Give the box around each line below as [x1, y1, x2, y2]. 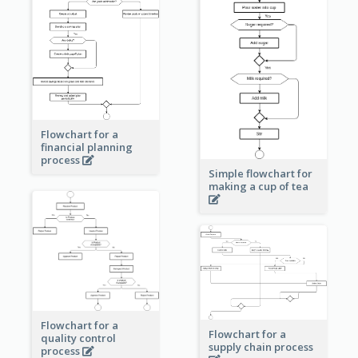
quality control [40, 331, 116, 346]
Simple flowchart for [208, 165, 312, 181]
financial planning [40, 140, 133, 155]
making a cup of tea [208, 178, 311, 193]
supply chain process [208, 339, 316, 354]
